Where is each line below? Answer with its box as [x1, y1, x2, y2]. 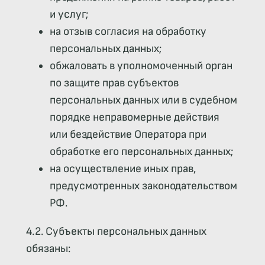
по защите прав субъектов [49, 76, 179, 91]
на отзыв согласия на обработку [49, 25, 206, 39]
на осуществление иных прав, [49, 162, 196, 176]
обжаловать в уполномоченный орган [49, 59, 232, 73]
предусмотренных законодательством [49, 179, 237, 193]
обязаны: [25, 242, 70, 256]
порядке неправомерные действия [49, 111, 219, 125]
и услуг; [49, 8, 89, 22]
